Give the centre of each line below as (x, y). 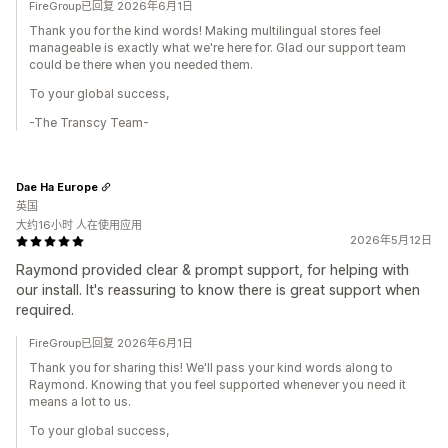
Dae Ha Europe (57, 186)
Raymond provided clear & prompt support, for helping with (212, 269)
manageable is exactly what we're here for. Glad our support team (217, 47)
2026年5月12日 (391, 240)
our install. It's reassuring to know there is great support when (218, 289)
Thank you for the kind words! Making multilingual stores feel (205, 30)
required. (45, 309)
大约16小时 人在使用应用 (79, 225)
